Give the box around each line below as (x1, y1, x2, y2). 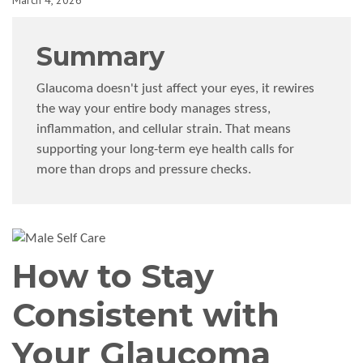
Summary (36, 41, 164, 72)
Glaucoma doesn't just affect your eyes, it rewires (36, 82, 314, 96)
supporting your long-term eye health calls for (36, 143, 294, 156)
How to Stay (12, 256, 214, 297)
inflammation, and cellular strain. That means (36, 122, 291, 136)
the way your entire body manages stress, (36, 102, 271, 116)
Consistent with (12, 295, 280, 335)
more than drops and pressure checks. (36, 163, 251, 177)
